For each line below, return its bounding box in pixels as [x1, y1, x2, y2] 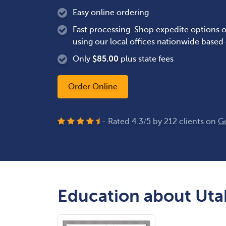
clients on [177, 117, 218, 126]
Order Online [68, 82, 118, 91]
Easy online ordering [73, 8, 149, 17]
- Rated [102, 117, 132, 126]
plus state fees [119, 54, 174, 64]
